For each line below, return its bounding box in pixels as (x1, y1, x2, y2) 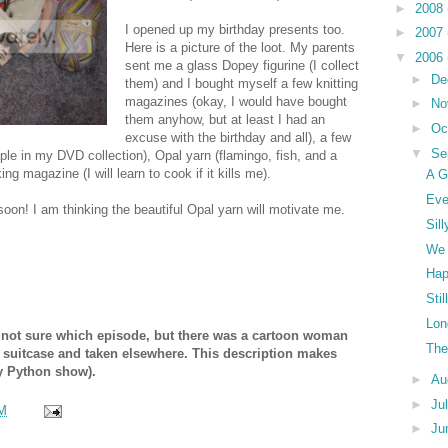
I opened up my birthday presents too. (125, 22, 345, 38)
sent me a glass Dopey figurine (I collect (125, 58, 359, 74)
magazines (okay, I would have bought (125, 94, 347, 110)
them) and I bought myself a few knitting (125, 76, 358, 92)
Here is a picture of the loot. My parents (125, 40, 355, 56)
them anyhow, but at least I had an (125, 112, 325, 128)
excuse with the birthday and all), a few (125, 130, 351, 146)
